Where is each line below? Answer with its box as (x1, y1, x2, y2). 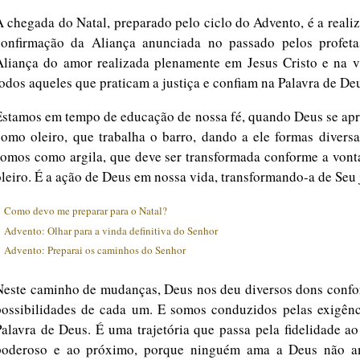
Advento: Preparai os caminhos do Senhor (4, 243, 186, 257)
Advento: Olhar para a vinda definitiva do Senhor (4, 223, 218, 238)
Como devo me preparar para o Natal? (4, 203, 167, 218)
